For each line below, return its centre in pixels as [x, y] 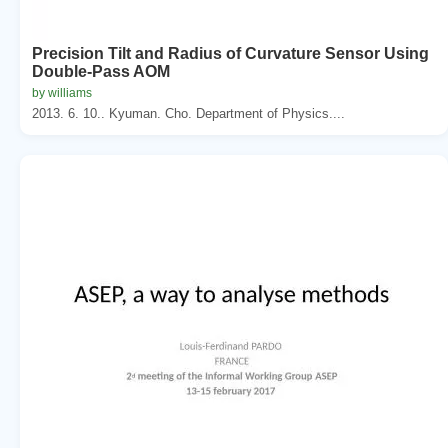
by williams [62, 92]
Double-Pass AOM [101, 71]
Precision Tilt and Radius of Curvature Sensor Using [230, 53]
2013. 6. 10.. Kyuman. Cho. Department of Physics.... [188, 113]
